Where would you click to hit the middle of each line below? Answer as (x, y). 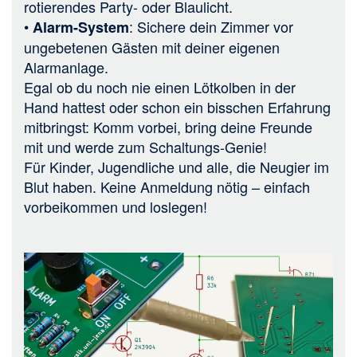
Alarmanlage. (66, 67)
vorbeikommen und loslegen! (116, 206)
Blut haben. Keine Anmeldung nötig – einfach (167, 186)
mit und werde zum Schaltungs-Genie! (145, 146)
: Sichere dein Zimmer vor (211, 26)
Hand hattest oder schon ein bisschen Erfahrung (177, 106)
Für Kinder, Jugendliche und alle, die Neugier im (177, 166)
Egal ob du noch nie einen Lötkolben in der (160, 86)
